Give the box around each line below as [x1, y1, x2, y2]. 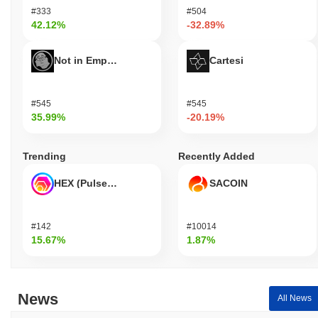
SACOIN [209, 177, 248, 189]
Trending [23, 150, 66, 162]
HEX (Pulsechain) [54, 177, 138, 189]
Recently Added [178, 150, 255, 162]
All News [277, 293, 312, 304]
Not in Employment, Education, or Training [54, 54, 260, 66]
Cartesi [209, 54, 243, 66]
